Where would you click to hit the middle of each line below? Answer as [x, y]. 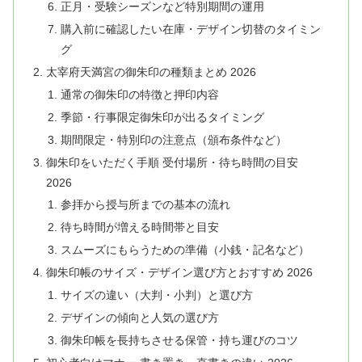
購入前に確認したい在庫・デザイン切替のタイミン [190, 29]
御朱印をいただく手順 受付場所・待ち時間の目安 [173, 162]
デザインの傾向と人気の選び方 [139, 317]
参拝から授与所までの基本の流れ [145, 205]
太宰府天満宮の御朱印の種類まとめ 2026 [152, 72]
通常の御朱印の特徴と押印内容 [139, 94]
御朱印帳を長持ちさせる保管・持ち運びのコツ [179, 340]
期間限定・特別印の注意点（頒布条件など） [173, 139]
